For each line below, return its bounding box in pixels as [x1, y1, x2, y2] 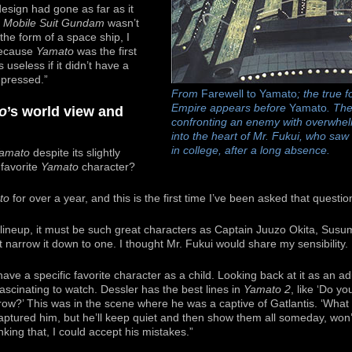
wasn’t [104, 16, 139, 29]
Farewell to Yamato [201, 88, 297, 101]
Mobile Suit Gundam [3, 16, 104, 29]
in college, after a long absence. [171, 145, 330, 157]
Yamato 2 [244, 284, 291, 296]
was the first [74, 45, 137, 57]
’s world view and [7, 103, 123, 119]
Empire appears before [171, 102, 289, 115]
